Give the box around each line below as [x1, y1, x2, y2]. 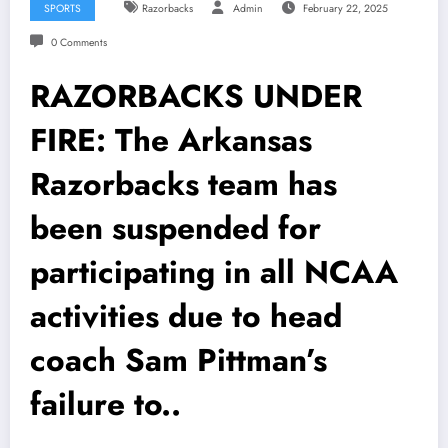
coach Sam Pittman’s [30, 337, 327, 384]
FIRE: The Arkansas [30, 117, 312, 164]
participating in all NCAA [30, 249, 398, 296]
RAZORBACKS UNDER [30, 73, 362, 120]
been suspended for [30, 205, 321, 252]
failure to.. [30, 381, 181, 428]
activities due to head [30, 293, 342, 340]
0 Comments [50, 35, 107, 51]
